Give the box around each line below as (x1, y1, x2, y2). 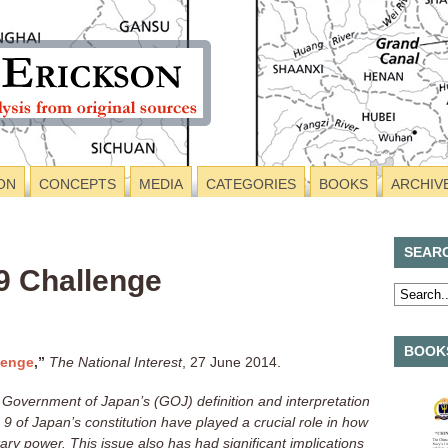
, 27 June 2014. (182, 354, 281, 370)
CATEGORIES (206, 176, 296, 192)
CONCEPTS (39, 176, 116, 192)
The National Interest (49, 354, 182, 370)
